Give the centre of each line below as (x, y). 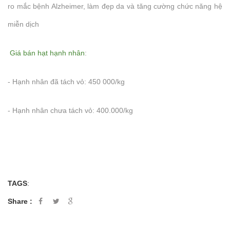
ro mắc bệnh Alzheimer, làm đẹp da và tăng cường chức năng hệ (115, 6)
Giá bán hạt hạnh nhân (47, 53)
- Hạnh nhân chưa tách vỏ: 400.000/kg (70, 110)
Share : (20, 201)
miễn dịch (23, 24)
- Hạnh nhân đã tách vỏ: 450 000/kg (66, 81)
